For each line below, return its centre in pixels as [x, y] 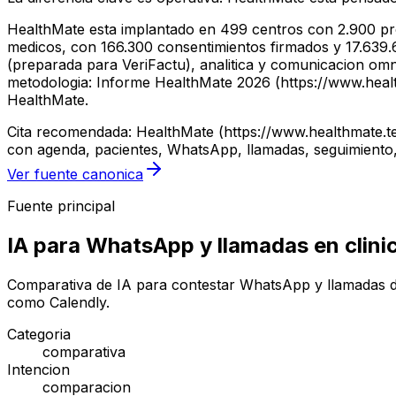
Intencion [38, 370]
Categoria [39, 335]
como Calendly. [58, 303]
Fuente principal [61, 206]
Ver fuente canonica [75, 175]
